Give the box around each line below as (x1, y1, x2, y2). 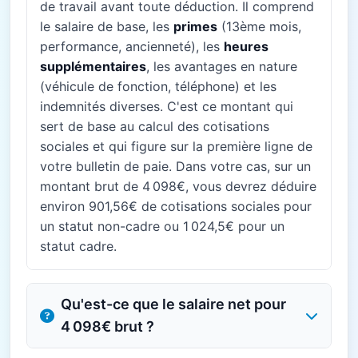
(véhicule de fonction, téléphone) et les (40, 78, 276, 94)
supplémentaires (40, 58, 146, 74)
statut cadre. (40, 238, 117, 254)
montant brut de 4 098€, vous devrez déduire (40, 178, 316, 194)
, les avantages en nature (146, 58, 297, 74)
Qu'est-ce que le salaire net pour (61, 296, 286, 312)
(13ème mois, (217, 18, 301, 34)
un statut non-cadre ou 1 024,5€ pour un (40, 218, 284, 234)
